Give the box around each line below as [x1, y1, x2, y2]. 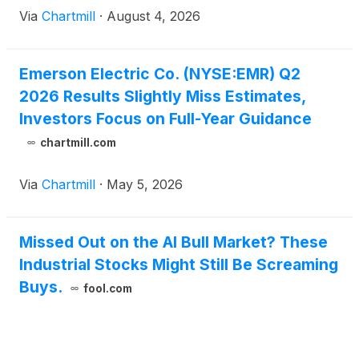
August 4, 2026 [107, 8, 200, 25]
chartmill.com [39, 136, 116, 150]
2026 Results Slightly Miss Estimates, [19, 87, 305, 107]
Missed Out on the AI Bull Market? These [19, 232, 328, 252]
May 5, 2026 [107, 176, 183, 193]
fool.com [83, 282, 132, 296]
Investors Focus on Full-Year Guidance [19, 109, 312, 129]
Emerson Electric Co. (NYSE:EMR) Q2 [19, 64, 301, 84]
